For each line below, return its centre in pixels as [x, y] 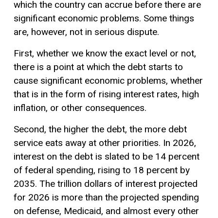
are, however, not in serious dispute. [86, 32]
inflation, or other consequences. [80, 108]
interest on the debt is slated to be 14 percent [107, 157]
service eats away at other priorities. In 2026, [105, 143]
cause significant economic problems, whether [108, 81]
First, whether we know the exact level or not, [105, 54]
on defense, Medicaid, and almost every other [106, 211]
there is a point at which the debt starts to [98, 67]
